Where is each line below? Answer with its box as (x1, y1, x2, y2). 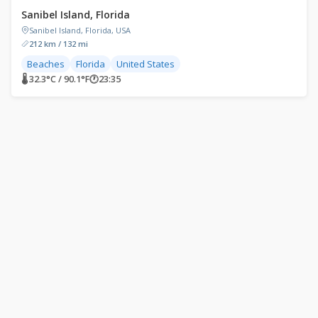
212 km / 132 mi (29, 38, 88, 49)
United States (116, 57, 175, 70)
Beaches (27, 57, 65, 70)
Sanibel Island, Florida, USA (29, 24, 131, 35)
